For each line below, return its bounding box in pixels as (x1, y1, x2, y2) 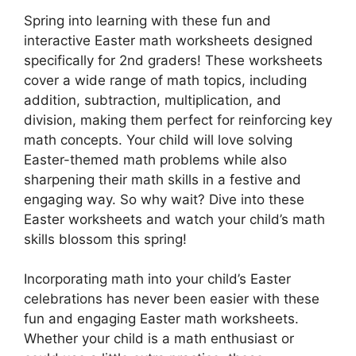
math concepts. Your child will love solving (24, 131, 292, 148)
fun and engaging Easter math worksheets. (24, 311, 299, 327)
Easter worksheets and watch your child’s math (24, 211, 325, 227)
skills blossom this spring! (24, 230, 187, 247)
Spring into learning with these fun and (24, 12, 271, 29)
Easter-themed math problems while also (24, 151, 287, 168)
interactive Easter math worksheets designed (24, 32, 313, 48)
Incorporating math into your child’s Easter (24, 271, 291, 288)
